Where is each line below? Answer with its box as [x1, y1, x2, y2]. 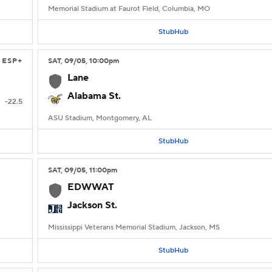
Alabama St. [67, 90, 121, 102]
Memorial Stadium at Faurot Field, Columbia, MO [48, 4, 210, 13]
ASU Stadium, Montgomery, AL [48, 114, 152, 123]
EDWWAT [67, 181, 114, 193]
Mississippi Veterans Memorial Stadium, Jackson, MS [48, 223, 220, 232]
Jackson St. [67, 199, 117, 211]
